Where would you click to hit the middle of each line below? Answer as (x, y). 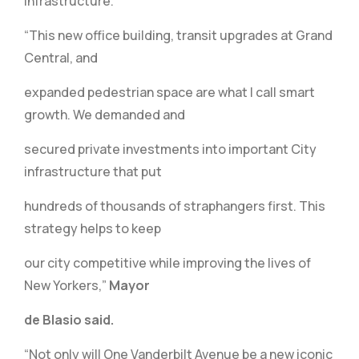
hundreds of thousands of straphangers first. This (175, 206)
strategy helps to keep (93, 228)
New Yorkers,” (67, 285)
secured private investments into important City (170, 149)
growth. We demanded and (105, 115)
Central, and (61, 58)
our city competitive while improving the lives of (167, 263)
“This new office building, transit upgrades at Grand (178, 35)
